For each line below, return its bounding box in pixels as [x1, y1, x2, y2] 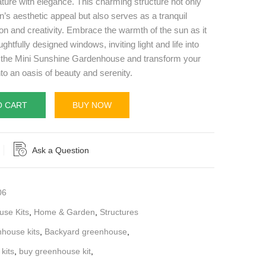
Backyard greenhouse [45, 226, 127, 236]
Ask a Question [32, 145, 89, 155]
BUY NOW [72, 100, 112, 110]
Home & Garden [34, 207, 95, 217]
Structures [100, 207, 138, 217]
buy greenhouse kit [19, 246, 91, 256]
